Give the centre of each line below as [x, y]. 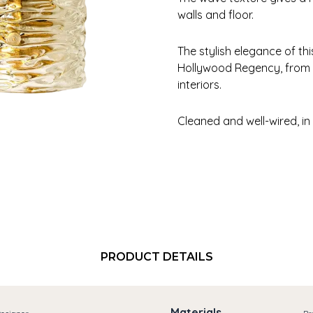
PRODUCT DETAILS [156, 256]
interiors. [199, 84]
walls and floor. [216, 14]
